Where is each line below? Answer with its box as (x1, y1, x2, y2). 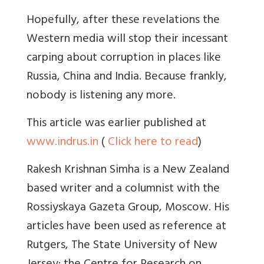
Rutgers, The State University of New (27, 235, 217, 258)
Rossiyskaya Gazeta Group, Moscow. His (27, 197, 229, 220)
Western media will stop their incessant (27, 29, 228, 51)
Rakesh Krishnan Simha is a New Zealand (27, 160, 229, 182)
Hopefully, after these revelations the (27, 10, 220, 32)
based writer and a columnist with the (27, 179, 220, 201)
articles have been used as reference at (27, 216, 226, 239)
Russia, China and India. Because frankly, (27, 67, 227, 89)
